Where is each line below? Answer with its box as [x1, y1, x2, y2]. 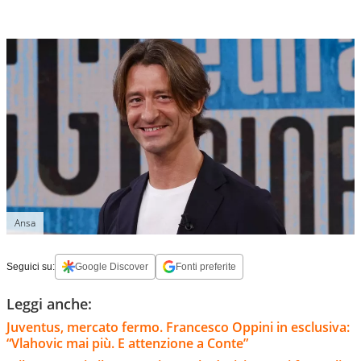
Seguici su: [6, 261, 55, 273]
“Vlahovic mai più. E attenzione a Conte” [6, 334, 248, 353]
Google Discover [75, 261, 148, 273]
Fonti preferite [176, 261, 236, 273]
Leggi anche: [6, 294, 92, 314]
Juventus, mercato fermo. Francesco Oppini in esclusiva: [6, 318, 350, 337]
